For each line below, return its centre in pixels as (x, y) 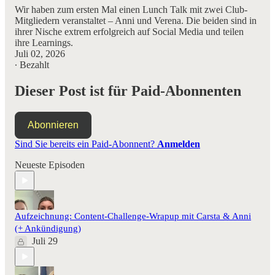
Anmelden (179, 144)
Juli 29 (45, 241)
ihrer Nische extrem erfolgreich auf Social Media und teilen (129, 32)
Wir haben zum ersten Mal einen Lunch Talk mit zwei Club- (131, 10)
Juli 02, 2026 (40, 54)
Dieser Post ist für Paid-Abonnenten (128, 91)
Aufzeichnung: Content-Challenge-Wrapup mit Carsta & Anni (133, 216)
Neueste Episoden (50, 165)
